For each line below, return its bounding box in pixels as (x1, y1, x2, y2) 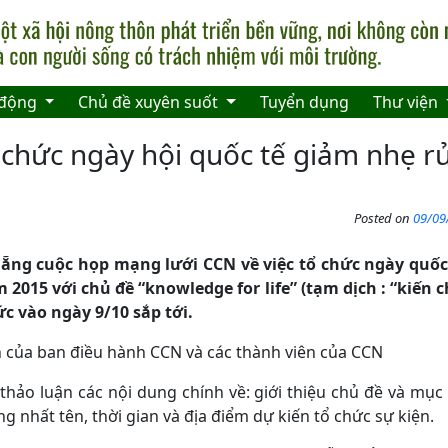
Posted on (354, 209, 413, 228)
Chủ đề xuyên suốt (78, 91, 223, 114)
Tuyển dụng (260, 91, 350, 114)
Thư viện (373, 91, 443, 114)
